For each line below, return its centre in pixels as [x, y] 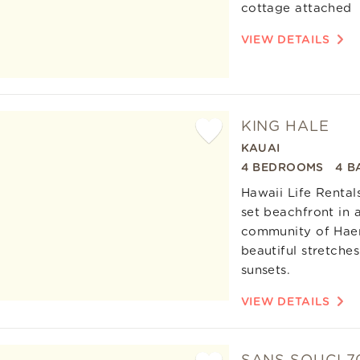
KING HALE [285, 127]
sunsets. [266, 270]
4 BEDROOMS [282, 168]
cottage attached [296, 8]
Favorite [214, 182]
